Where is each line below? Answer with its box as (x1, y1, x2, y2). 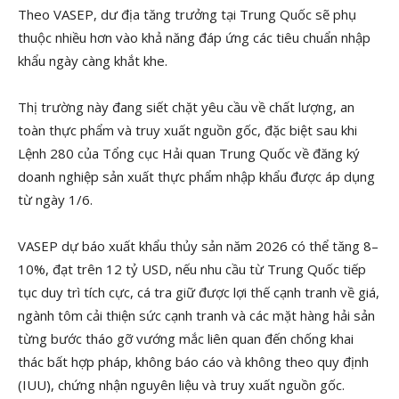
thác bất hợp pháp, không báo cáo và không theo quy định (18, 353, 369, 370)
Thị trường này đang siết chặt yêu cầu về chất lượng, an (18, 98, 354, 116)
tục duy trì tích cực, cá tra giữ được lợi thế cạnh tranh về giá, (18, 283, 379, 301)
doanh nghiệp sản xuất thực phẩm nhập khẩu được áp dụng (18, 167, 375, 185)
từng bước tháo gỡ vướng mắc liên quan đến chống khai (18, 330, 354, 347)
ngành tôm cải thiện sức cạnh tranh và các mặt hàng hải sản (18, 306, 375, 324)
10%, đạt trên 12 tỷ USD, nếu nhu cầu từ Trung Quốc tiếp (18, 260, 366, 278)
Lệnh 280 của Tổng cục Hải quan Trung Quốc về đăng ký (18, 144, 360, 162)
